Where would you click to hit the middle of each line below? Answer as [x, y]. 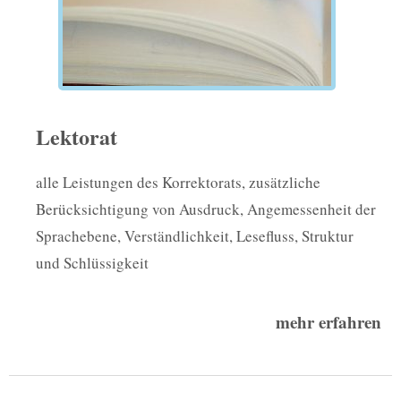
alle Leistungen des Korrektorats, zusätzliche [178, 183]
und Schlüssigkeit [92, 263]
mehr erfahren [328, 322]
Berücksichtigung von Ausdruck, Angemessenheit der [206, 209]
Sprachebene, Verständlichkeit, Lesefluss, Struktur [195, 236]
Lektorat [77, 137]
